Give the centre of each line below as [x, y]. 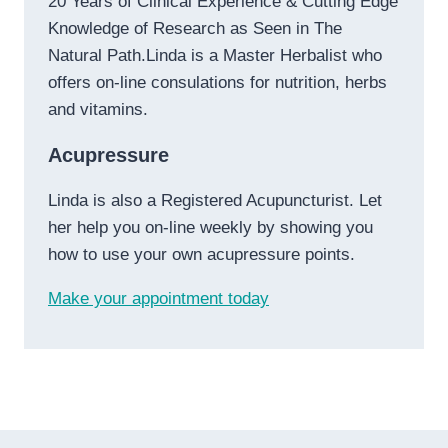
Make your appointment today [158, 298]
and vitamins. [98, 109]
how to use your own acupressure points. [201, 254]
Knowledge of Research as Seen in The [195, 28]
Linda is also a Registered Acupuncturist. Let [215, 200]
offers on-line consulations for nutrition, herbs [217, 82]
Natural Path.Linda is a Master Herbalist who [215, 55]
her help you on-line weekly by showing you [210, 227]
